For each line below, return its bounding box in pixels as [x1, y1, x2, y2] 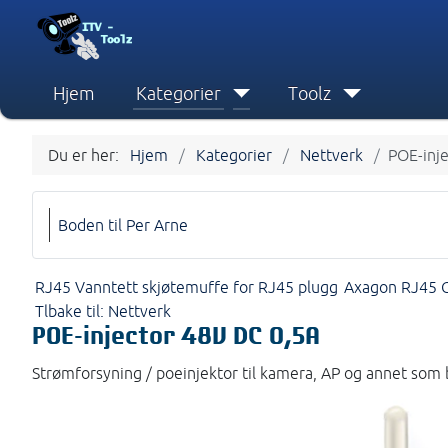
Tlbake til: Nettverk [35, 301, 171, 320]
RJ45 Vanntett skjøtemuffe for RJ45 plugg [35, 277, 338, 296]
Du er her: [48, 145, 127, 164]
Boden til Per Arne [58, 215, 188, 234]
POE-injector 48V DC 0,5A [32, 324, 320, 350]
